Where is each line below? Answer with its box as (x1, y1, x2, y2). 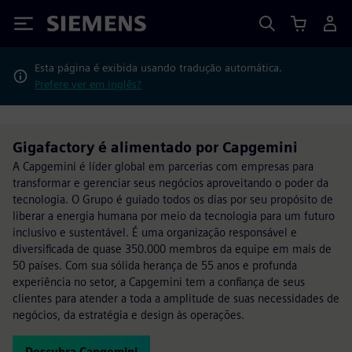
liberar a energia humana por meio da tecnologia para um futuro (13, 209, 335, 222)
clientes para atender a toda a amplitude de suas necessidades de (13, 291, 339, 305)
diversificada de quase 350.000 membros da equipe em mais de (13, 242, 332, 255)
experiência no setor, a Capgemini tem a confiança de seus (13, 275, 305, 288)
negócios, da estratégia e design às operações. (13, 308, 244, 321)
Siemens (47, 18, 99, 35)
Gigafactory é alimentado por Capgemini (13, 139, 298, 156)
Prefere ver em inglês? (35, 78, 142, 90)
